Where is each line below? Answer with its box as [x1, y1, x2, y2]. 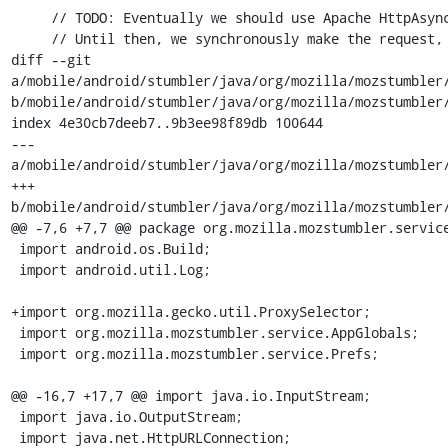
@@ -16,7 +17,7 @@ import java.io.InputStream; [10, 386, 371, 405]
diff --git [10, 50, 91, 69]
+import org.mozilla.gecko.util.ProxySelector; [10, 302, 371, 321]
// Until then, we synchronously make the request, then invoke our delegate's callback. [10, 29, 51, 48]
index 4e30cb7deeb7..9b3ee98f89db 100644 [10, 113, 323, 132]
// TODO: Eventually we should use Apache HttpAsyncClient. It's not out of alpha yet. [10, 8, 51, 27]
